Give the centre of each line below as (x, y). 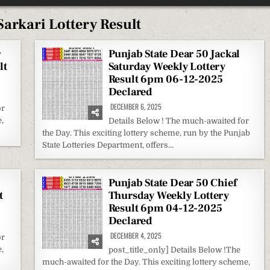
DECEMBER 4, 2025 (135, 235)
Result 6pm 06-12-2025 (165, 79)
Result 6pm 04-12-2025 (165, 208)
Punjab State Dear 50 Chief (172, 183)
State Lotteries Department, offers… (108, 145)
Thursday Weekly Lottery (169, 196)
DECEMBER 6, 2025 (135, 106)
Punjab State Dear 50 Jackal (174, 54)
